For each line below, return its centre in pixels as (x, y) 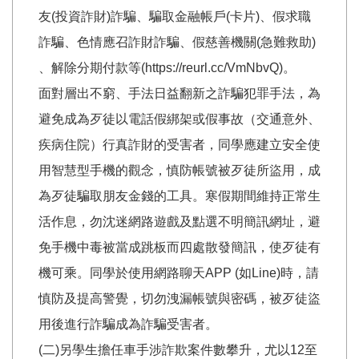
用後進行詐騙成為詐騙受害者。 (128, 324)
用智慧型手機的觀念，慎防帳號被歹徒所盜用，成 (179, 170)
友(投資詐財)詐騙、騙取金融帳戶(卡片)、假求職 (175, 16)
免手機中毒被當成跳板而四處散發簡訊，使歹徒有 (179, 247)
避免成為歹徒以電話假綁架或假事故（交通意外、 (179, 119)
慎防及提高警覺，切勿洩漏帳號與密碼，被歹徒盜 (179, 298)
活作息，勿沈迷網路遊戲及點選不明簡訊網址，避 (179, 221)
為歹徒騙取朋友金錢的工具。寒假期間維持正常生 (179, 196)
